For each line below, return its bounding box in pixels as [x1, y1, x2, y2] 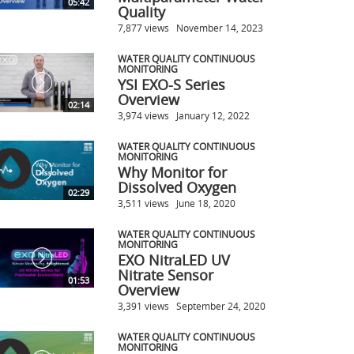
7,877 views [117, 21, 169, 34]
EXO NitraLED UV [117, 250, 230, 269]
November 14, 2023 [175, 21, 263, 34]
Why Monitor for [117, 162, 227, 182]
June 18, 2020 [175, 196, 235, 209]
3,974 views [117, 108, 169, 122]
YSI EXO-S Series [117, 74, 225, 94]
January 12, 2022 [175, 108, 250, 122]
